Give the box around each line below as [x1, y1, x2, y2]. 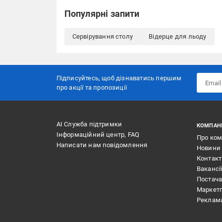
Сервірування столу [72, 32, 133, 40]
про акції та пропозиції [56, 84, 127, 91]
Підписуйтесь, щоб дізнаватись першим [56, 74, 182, 82]
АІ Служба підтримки [56, 120, 122, 128]
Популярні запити [64, 8, 140, 19]
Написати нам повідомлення [56, 141, 148, 149]
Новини [196, 144, 221, 152]
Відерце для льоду [149, 32, 207, 40]
